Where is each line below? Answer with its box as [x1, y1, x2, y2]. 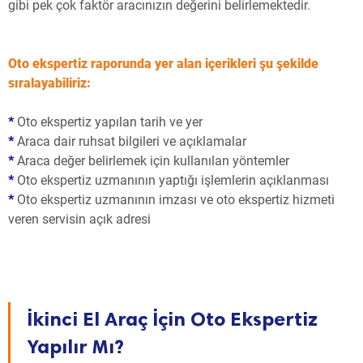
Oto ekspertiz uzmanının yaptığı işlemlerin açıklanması [14, 173, 329, 189]
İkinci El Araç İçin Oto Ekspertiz [27, 307, 318, 331]
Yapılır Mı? [27, 335, 124, 359]
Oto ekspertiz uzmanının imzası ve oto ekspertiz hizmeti [14, 192, 335, 208]
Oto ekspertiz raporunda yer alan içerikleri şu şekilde [8, 56, 318, 72]
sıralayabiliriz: [8, 75, 91, 92]
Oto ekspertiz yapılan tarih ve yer [14, 114, 203, 130]
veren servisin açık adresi [8, 211, 151, 228]
